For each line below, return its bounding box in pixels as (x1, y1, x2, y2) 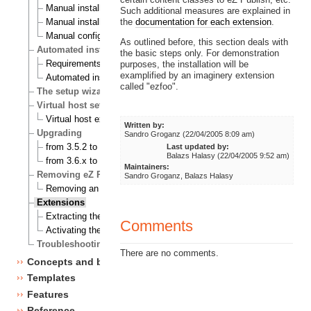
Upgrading (37, 128, 83, 139)
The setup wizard (37, 86, 111, 97)
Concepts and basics (26, 255, 128, 267)
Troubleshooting (37, 239, 108, 250)
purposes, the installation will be (119, 58, 249, 69)
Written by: (124, 120, 165, 129)
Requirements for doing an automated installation (45, 58, 242, 69)
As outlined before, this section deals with (119, 36, 288, 47)
